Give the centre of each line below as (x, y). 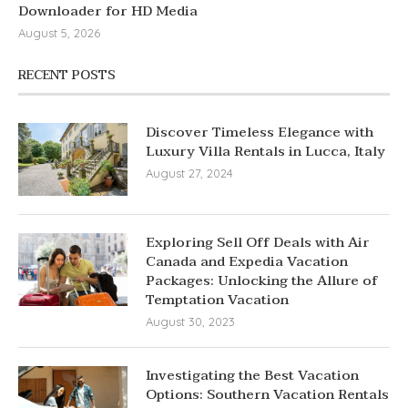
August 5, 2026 (59, 33)
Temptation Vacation (217, 300)
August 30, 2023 (190, 322)
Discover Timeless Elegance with (260, 133)
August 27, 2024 (189, 173)
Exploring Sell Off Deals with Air (258, 243)
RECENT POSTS (67, 76)
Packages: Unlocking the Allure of (262, 281)
